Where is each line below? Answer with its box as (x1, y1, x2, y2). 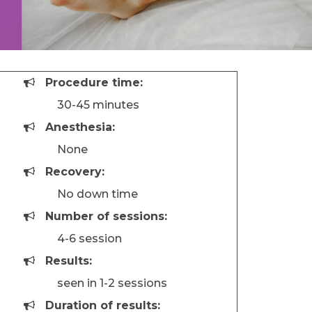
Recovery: (45, 165, 104, 178)
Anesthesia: (45, 120, 115, 134)
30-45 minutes (24, 98, 139, 111)
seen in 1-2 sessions (24, 276, 167, 290)
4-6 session (24, 232, 122, 245)
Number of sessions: (45, 210, 167, 223)
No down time (24, 187, 138, 201)
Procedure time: (45, 76, 143, 89)
